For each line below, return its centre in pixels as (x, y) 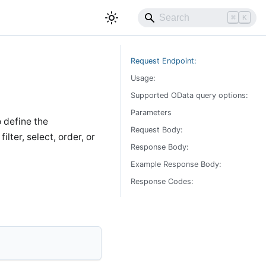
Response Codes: (162, 181)
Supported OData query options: (189, 95)
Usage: (143, 78)
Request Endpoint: (164, 61)
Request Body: (157, 130)
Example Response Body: (176, 164)
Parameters (151, 113)
